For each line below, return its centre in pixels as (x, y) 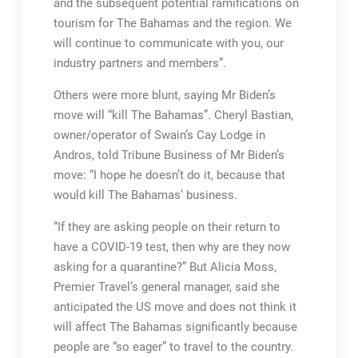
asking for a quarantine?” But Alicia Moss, (165, 267)
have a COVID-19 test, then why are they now (171, 247)
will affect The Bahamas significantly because (175, 327)
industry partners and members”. (139, 63)
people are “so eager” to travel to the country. (173, 347)
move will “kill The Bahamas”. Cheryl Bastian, (173, 115)
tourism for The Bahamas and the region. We (172, 23)
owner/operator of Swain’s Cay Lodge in (159, 135)
